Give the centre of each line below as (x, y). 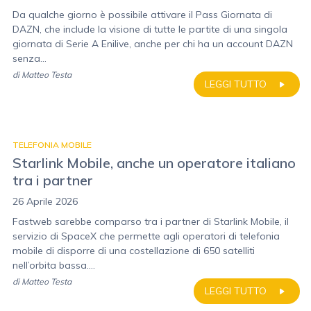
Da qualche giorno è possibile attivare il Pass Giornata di (142, 15)
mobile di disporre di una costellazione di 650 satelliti (134, 251)
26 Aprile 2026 (45, 201)
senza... (30, 58)
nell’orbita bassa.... (54, 265)
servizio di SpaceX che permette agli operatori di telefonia (146, 236)
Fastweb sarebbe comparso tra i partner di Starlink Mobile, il (151, 221)
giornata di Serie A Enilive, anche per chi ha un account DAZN (153, 44)
